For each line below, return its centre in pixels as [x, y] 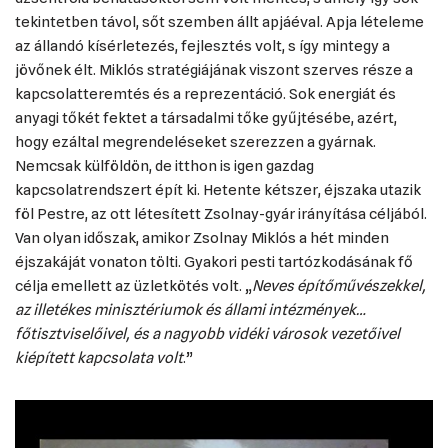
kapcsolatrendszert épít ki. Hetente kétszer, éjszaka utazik [218, 190]
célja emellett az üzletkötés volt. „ [133, 286]
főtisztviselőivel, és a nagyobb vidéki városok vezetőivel [207, 334]
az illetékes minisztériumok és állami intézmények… [190, 310]
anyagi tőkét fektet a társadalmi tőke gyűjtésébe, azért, [206, 118]
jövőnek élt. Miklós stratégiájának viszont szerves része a [214, 70]
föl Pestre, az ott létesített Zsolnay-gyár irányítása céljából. [221, 214]
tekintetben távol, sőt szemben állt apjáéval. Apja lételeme [219, 22]
